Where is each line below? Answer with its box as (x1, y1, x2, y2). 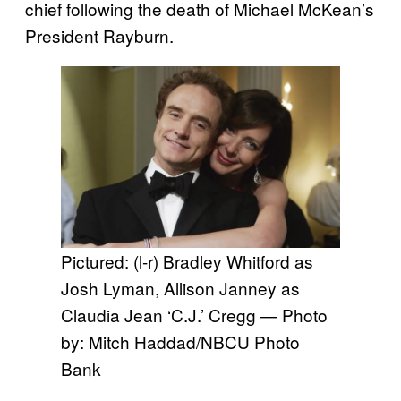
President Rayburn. (25, 22, 174, 47)
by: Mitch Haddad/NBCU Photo (61, 328, 300, 354)
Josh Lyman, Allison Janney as (61, 275, 300, 300)
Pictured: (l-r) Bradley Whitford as (61, 248, 313, 273)
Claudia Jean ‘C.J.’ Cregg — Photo (61, 302, 328, 327)
